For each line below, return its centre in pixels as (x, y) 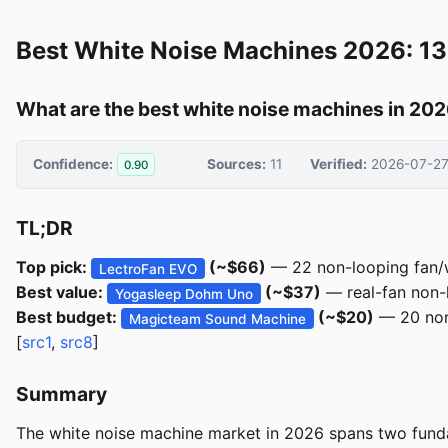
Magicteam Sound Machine (218, 318)
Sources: (236, 163)
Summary (61, 394)
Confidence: (73, 163)
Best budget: (68, 317)
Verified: (338, 163)
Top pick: (53, 267)
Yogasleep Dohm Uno (184, 293)
